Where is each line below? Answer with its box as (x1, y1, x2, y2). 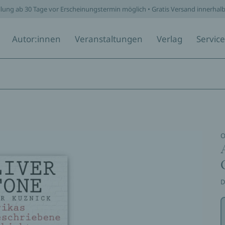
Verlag (157, 33, 182, 45)
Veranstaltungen (75, 33, 143, 45)
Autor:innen (12, 33, 61, 45)
